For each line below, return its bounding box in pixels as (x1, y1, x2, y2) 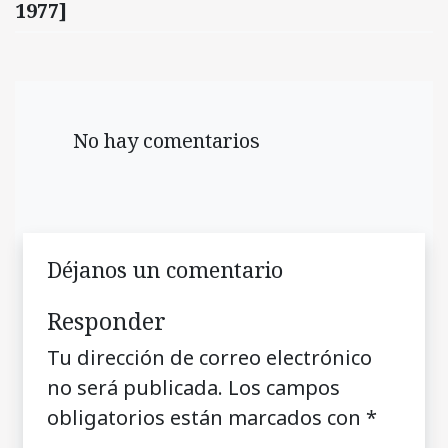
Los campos (228, 374, 340, 402)
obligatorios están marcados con (47, 404, 366, 432)
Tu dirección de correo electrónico (47, 344, 372, 372)
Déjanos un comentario (47, 255, 283, 285)
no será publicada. (47, 374, 223, 402)
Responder (47, 305, 166, 338)
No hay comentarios (63, 127, 260, 155)
